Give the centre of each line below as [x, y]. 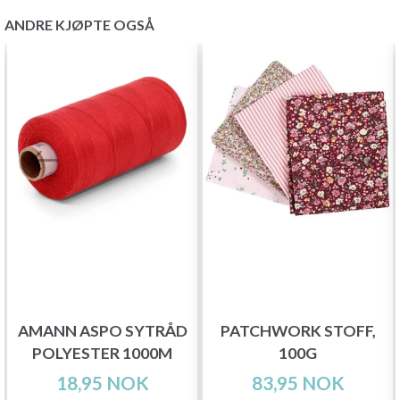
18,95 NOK [102, 383]
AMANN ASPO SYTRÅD [102, 331]
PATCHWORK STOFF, [298, 331]
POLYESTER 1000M [102, 354]
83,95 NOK [298, 383]
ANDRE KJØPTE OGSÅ [79, 24]
